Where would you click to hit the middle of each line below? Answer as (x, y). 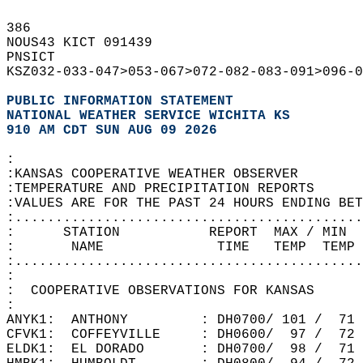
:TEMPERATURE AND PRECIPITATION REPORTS (169, 189)
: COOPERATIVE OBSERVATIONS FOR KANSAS (169, 291)
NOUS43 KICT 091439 (88, 43)
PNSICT (39, 58)
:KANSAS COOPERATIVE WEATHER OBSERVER (160, 174)
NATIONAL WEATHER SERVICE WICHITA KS (148, 116)
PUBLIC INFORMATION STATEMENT (120, 101)
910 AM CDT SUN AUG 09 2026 (112, 130)
